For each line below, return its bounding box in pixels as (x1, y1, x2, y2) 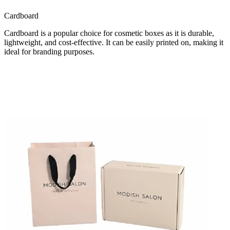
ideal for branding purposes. (4, 47, 94, 56)
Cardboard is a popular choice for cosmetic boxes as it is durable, (4, 28, 214, 37)
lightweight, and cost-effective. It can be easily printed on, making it (4, 37, 223, 47)
